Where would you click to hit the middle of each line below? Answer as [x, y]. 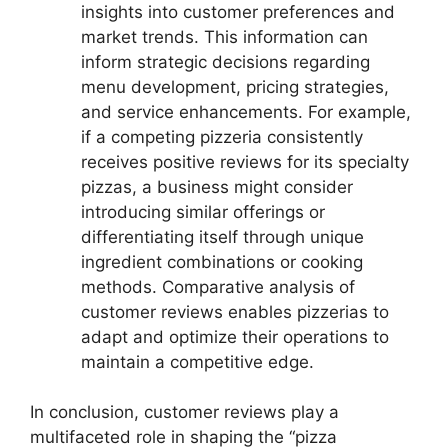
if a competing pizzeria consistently [222, 136]
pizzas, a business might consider [217, 186]
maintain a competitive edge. [197, 361]
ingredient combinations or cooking [222, 261]
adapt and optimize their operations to [235, 336]
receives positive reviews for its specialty [245, 161]
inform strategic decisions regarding [225, 61]
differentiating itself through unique [222, 236]
